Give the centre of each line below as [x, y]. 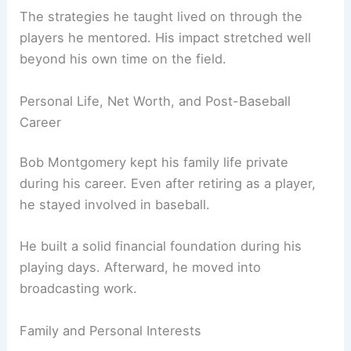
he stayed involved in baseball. [115, 205]
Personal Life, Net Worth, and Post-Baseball [156, 101]
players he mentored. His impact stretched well [166, 38]
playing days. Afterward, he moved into [141, 268]
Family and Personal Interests [111, 330]
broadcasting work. [79, 289]
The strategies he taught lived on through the [161, 17]
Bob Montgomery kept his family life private [154, 163]
